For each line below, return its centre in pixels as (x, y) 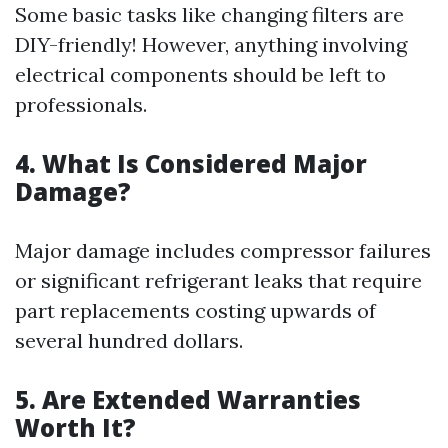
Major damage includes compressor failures (223, 250)
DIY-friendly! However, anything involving (211, 44)
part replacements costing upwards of (195, 310)
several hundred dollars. (129, 340)
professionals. (81, 104)
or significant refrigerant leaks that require (218, 280)
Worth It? (75, 427)
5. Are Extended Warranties (188, 399)
